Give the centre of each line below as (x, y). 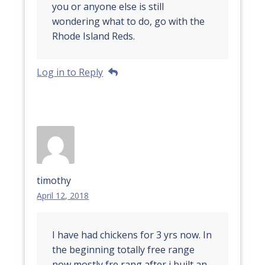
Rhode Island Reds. (94, 36)
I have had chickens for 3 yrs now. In (132, 235)
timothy (54, 180)
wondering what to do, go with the (129, 22)
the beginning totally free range (124, 249)
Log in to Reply (70, 72)
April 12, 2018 (63, 195)
